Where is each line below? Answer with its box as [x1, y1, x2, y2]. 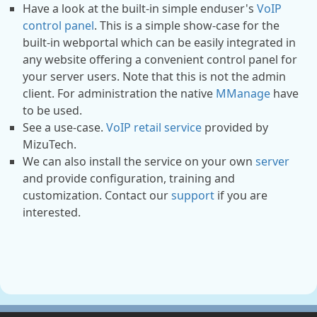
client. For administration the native [23, 86, 216, 102]
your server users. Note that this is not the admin [23, 69, 286, 85]
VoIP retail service [106, 120, 202, 136]
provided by [202, 120, 268, 136]
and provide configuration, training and [23, 171, 235, 187]
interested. [23, 204, 81, 221]
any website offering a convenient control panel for [23, 52, 297, 68]
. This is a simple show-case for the [94, 18, 279, 34]
